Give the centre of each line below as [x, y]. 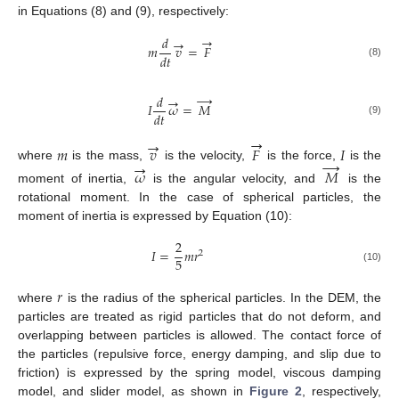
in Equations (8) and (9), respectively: [123, 11]
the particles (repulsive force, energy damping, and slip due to [199, 353]
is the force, [302, 155]
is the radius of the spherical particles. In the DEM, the [222, 297]
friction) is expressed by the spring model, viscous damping [199, 372]
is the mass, [108, 155]
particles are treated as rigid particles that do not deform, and [199, 316]
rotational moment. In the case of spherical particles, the [199, 196]
